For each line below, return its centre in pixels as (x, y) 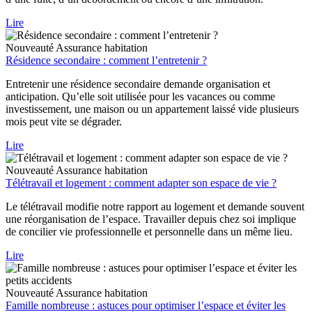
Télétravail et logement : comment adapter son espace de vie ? (141, 183)
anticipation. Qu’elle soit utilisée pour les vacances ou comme (140, 97)
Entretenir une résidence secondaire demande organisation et (138, 84)
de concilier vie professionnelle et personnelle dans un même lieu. (149, 232)
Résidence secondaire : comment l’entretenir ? (106, 61)
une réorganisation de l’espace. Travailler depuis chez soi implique (151, 219)
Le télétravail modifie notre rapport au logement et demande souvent (155, 207)
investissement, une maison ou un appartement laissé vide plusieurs (152, 109)
